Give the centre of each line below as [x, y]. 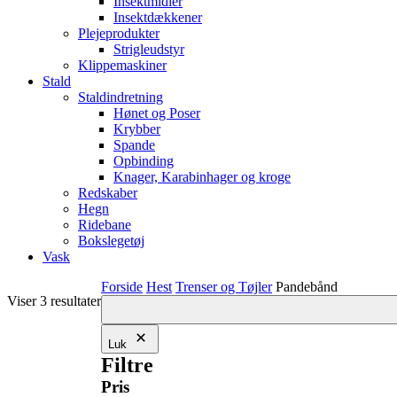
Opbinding [144, 161]
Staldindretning [121, 97]
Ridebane [105, 225]
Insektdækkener [158, 17]
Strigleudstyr [149, 49]
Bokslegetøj [111, 241]
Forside [122, 287]
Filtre [127, 365]
